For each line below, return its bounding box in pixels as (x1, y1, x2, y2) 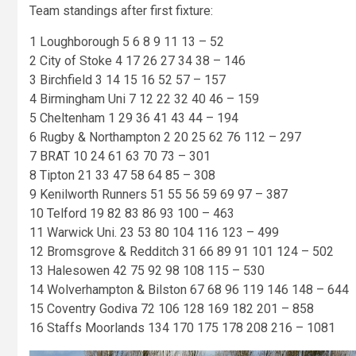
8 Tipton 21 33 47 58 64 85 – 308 (29, 168, 215, 184)
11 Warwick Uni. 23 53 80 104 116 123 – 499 (29, 225, 279, 241)
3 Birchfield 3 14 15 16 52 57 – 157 (29, 72, 226, 88)
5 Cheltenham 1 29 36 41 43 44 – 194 (29, 110, 238, 126)
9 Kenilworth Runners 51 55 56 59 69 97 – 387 (29, 187, 288, 203)
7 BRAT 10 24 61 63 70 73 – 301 (29, 149, 211, 164)
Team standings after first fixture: (29, 3, 213, 19)
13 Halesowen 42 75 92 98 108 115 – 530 (29, 263, 265, 279)
